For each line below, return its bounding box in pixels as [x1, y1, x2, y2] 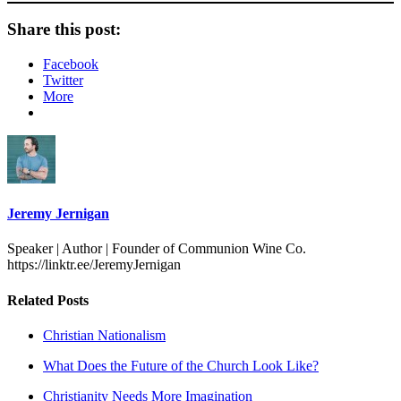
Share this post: [7, 20, 121, 39]
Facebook [43, 55, 98, 72]
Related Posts [7, 292, 89, 308]
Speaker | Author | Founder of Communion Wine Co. [7, 241, 306, 257]
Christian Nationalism [43, 328, 166, 343]
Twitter [43, 72, 83, 88]
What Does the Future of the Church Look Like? [43, 358, 319, 373]
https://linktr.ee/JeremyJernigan [7, 257, 181, 273]
